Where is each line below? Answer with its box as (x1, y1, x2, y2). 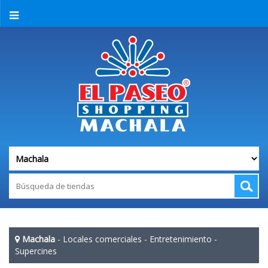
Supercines (15, 245, 57, 257)
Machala (22, 233, 55, 245)
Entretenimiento (150, 233, 212, 245)
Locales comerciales (63, 233, 142, 245)
